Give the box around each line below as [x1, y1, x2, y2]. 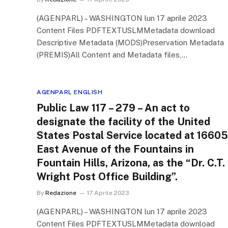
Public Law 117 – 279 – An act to [37, 102, 190, 114]
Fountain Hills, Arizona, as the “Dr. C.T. [37, 157, 225, 169]
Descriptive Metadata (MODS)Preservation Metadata [37, 38, 224, 47]
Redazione [45, 189, 76, 196]
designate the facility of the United [37, 116, 210, 128]
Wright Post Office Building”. [37, 170, 178, 183]
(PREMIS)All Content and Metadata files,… [37, 50, 187, 59]
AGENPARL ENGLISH [37, 89, 103, 96]
